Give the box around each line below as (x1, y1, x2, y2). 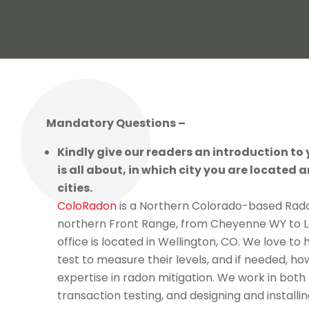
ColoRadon (57, 198, 117, 215)
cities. (57, 180, 93, 197)
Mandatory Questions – (46, 115, 186, 132)
